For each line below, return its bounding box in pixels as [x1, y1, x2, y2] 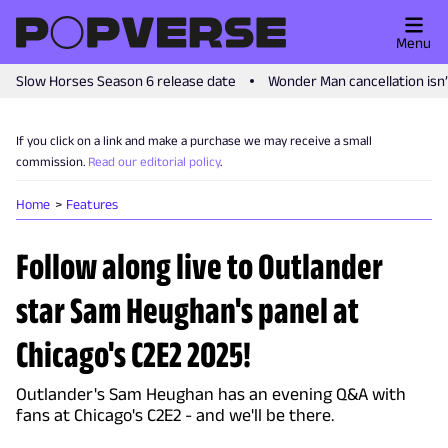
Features [66, 196, 118, 212]
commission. [16, 154, 85, 169]
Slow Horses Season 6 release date [16, 72, 236, 89]
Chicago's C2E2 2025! [16, 333, 251, 375]
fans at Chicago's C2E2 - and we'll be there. [16, 405, 334, 425]
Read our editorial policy [88, 154, 220, 169]
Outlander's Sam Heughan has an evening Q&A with [16, 384, 406, 404]
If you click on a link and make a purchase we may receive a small [16, 133, 372, 148]
